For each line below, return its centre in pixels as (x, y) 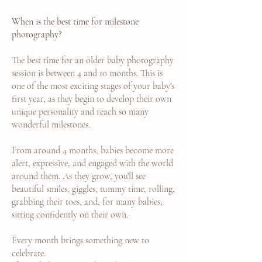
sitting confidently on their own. (70, 215)
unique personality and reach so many (80, 112)
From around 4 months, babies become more (93, 150)
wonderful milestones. (51, 125)
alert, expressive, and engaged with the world (92, 163)
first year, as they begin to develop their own (92, 99)
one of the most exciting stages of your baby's (93, 86)
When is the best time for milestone (75, 22)
